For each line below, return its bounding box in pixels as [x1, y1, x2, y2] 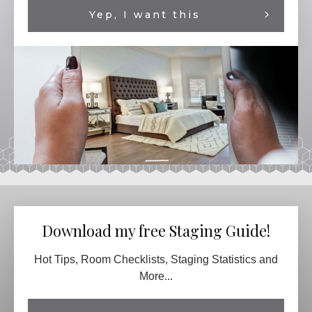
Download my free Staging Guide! [42, 219, 270, 241]
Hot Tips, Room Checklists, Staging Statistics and [34, 253, 278, 265]
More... [139, 270, 173, 282]
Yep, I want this [88, 8, 201, 21]
